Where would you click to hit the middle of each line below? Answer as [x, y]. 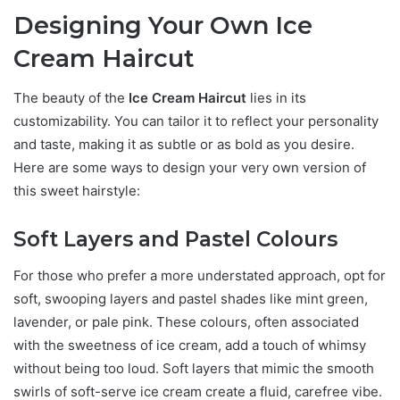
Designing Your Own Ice [163, 25]
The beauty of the [71, 98]
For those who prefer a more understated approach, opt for [200, 275]
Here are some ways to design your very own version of [190, 168]
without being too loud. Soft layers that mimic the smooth [194, 368]
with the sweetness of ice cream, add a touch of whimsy [190, 345]
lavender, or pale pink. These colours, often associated [186, 321]
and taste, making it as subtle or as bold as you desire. [184, 145]
